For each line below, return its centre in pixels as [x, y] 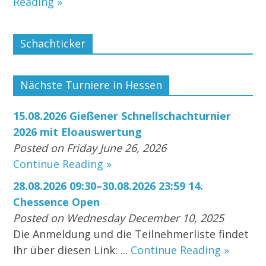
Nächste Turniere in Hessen [91, 85]
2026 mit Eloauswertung [78, 132]
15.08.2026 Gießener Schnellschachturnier [122, 116]
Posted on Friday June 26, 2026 [90, 148]
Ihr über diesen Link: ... [72, 250]
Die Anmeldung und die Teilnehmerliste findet [131, 234]
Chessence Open [57, 202]
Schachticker [53, 44]
